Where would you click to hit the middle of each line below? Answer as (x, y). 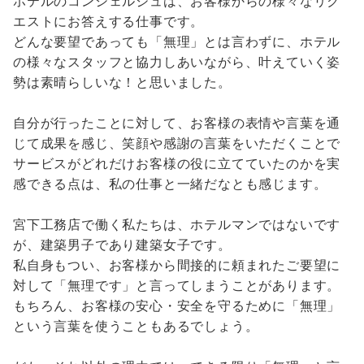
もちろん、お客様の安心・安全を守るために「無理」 (177, 305)
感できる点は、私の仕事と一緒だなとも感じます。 (170, 184)
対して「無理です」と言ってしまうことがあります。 (177, 285)
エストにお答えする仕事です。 (109, 21)
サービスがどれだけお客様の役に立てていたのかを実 (177, 163)
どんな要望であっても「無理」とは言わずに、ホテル (177, 41)
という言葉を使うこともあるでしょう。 (136, 326)
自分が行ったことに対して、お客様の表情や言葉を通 (177, 123)
